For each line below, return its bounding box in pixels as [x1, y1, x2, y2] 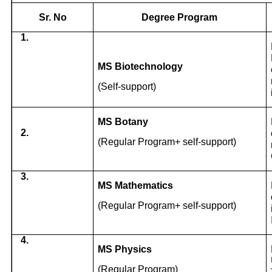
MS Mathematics [98, 180, 174, 191]
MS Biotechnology [98, 61, 183, 72]
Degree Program [141, 12, 218, 23]
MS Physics [98, 244, 152, 255]
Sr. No [38, 12, 67, 23]
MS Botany [98, 117, 149, 127]
